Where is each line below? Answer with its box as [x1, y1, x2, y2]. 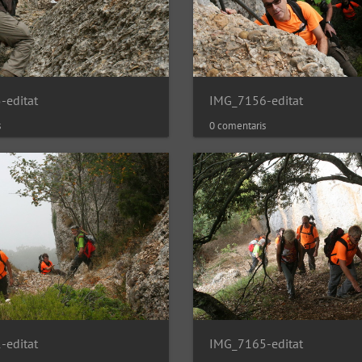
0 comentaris [209, 118, 266, 133]
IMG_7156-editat [209, 91, 303, 108]
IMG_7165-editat [209, 335, 303, 351]
